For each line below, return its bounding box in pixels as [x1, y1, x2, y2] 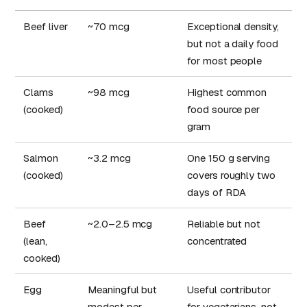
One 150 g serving [187, 151, 271, 165]
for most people [187, 54, 262, 68]
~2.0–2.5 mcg [88, 217, 153, 231]
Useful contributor [187, 283, 271, 297]
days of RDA [187, 186, 247, 199]
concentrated [187, 234, 247, 248]
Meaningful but [88, 283, 158, 297]
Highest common [187, 86, 267, 99]
